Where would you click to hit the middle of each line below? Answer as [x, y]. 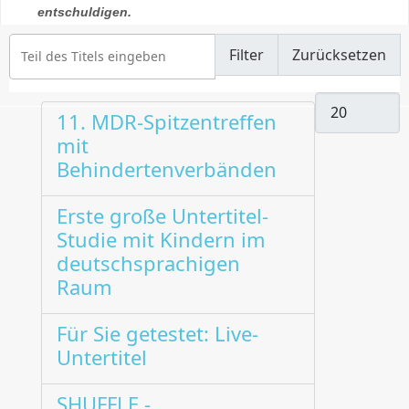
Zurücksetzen [339, 54]
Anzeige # [345, 100]
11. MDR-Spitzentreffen [167, 122]
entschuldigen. [84, 12]
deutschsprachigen [148, 263]
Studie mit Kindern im [161, 240]
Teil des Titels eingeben [81, 41]
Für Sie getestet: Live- [157, 334]
